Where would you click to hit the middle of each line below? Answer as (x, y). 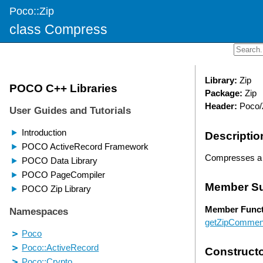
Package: (224, 93)
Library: (221, 80)
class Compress (58, 29)
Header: (221, 106)
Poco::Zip (32, 11)
